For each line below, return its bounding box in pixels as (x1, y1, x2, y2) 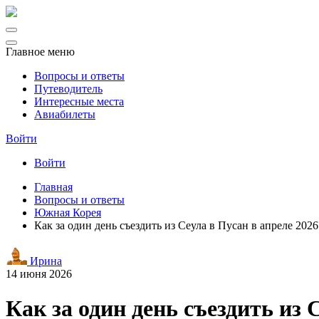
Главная (34, 181, 73, 193)
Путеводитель (34, 83, 103, 95)
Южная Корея (34, 206, 101, 219)
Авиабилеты (34, 108, 95, 120)
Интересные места (34, 95, 124, 108)
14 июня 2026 (6, 268, 72, 280)
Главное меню (6, 46, 75, 58)
